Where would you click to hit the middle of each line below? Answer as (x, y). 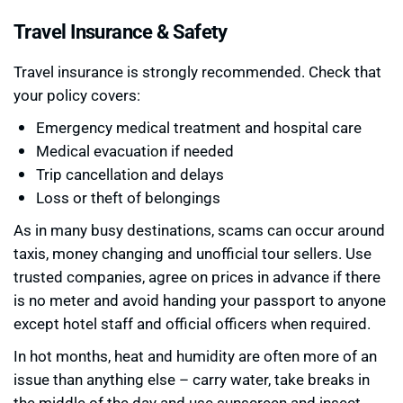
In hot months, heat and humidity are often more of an (195, 355)
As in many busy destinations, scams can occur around (199, 229)
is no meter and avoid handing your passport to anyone (200, 300)
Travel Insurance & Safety (121, 31)
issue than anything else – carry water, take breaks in (192, 379)
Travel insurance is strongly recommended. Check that (197, 71)
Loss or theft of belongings (128, 197)
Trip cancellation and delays (130, 174)
